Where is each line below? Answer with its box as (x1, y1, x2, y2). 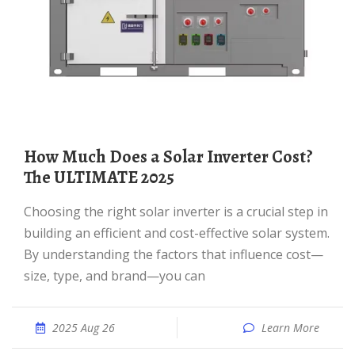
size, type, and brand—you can (24, 267, 205, 284)
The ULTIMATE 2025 (24, 166, 174, 189)
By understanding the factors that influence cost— (24, 246, 323, 263)
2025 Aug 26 (52, 320, 115, 335)
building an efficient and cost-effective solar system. (24, 224, 330, 242)
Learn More (261, 320, 319, 335)
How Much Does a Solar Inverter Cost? (24, 145, 36, 169)
